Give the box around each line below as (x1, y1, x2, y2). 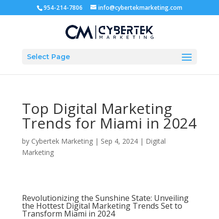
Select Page (26, 52, 70, 61)
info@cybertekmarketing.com (98, 3, 182, 12)
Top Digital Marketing (22, 98, 172, 118)
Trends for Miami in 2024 (22, 113, 197, 133)
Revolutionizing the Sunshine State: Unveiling (22, 193, 189, 203)
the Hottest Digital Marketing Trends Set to (22, 200, 182, 211)
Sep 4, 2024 (100, 136, 138, 146)
